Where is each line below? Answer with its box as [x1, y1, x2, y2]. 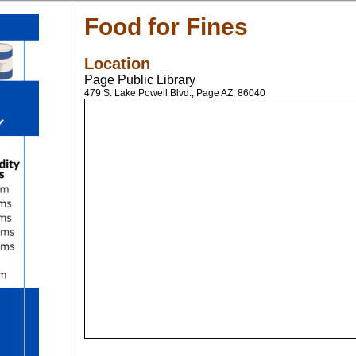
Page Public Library [84, 73, 195, 87]
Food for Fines [84, 14, 248, 40]
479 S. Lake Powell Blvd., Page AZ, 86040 [84, 87, 265, 99]
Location [84, 55, 150, 72]
